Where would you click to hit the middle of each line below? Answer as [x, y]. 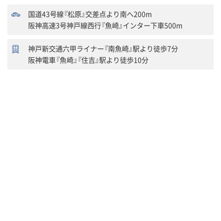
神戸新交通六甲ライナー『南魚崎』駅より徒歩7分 [103, 48]
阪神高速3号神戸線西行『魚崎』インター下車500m [105, 25]
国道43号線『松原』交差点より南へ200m [90, 14]
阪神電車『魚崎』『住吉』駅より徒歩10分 [88, 60]
